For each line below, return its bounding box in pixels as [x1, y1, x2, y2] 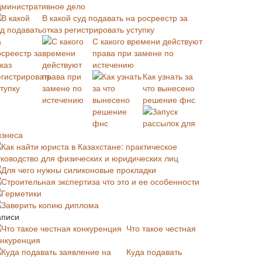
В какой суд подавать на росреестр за [42, 12, 188, 23]
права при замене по [92, 47, 174, 58]
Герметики [1, 187, 42, 199]
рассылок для [143, 117, 195, 129]
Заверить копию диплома [1, 199, 99, 211]
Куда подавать [126, 246, 182, 257]
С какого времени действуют [92, 35, 202, 47]
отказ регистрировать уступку [42, 23, 154, 35]
